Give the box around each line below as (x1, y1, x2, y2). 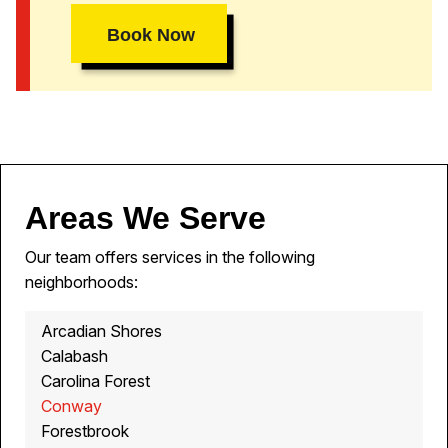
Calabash (41, 346, 108, 367)
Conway (41, 396, 102, 417)
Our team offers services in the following (25, 247, 315, 268)
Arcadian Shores (41, 321, 162, 342)
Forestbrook (41, 421, 129, 442)
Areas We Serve (25, 200, 266, 237)
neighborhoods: (25, 272, 138, 293)
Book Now (107, 24, 196, 46)
